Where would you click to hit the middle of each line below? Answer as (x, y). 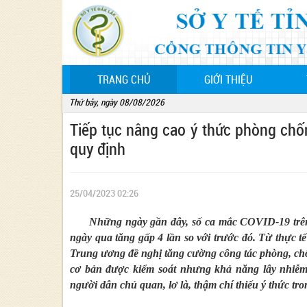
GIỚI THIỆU (228, 80)
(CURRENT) (174, 79)
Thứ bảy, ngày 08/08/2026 (117, 102)
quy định (98, 149)
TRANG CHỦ (123, 80)
